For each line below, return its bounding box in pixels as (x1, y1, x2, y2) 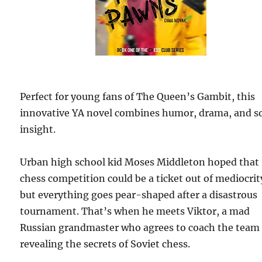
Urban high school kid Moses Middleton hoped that (20, 156, 260, 168)
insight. (20, 123, 56, 136)
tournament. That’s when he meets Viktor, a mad (20, 205, 250, 218)
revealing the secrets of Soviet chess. (20, 238, 191, 250)
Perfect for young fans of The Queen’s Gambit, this (20, 91, 256, 103)
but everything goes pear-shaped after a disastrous (20, 189, 258, 201)
